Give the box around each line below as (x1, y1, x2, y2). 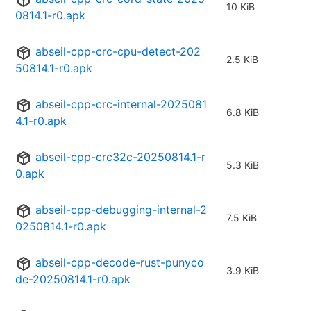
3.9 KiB (226, 264, 259, 277)
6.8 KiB (226, 106, 259, 119)
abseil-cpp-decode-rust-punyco (35, 255, 204, 270)
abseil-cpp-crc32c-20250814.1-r (35, 150, 205, 165)
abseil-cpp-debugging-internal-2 (35, 203, 207, 217)
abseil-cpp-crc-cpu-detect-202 (35, 44, 201, 59)
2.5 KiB (226, 53, 258, 66)
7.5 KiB (226, 212, 257, 224)
